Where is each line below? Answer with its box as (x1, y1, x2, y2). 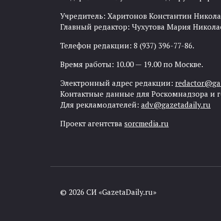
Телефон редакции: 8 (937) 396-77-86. (60, 40, 194, 50)
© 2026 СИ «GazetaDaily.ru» (60, 187, 156, 197)
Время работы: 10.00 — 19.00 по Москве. (60, 59, 203, 69)
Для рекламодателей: (60, 100, 141, 110)
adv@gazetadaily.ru (141, 100, 211, 110)
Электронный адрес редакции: (60, 78, 175, 88)
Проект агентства (60, 118, 124, 128)
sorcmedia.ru (124, 118, 169, 128)
